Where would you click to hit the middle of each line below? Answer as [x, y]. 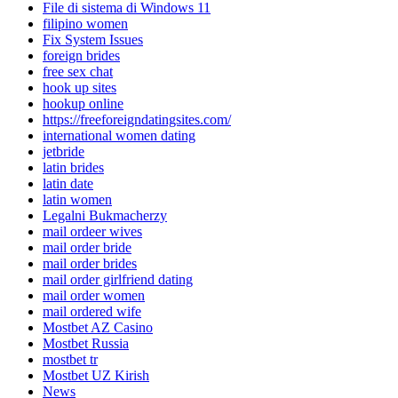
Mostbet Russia [86, 344]
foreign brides [81, 56]
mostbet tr [70, 360]
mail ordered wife [92, 312]
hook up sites [80, 88]
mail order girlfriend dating [118, 280]
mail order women [94, 296]
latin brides [73, 168]
